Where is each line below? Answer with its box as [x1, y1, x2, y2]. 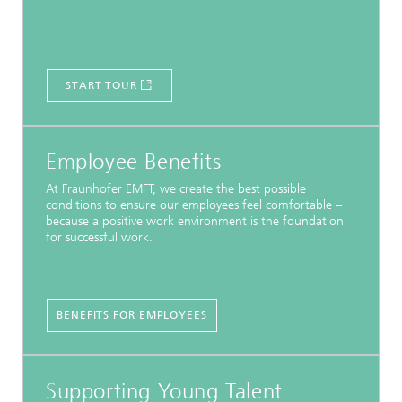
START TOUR [66, 79, 137, 92]
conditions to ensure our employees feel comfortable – [46, 197, 342, 214]
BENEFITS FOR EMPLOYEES [57, 309, 207, 321]
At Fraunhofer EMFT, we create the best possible [46, 181, 306, 197]
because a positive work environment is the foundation [46, 214, 344, 230]
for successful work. [46, 230, 153, 246]
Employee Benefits [46, 149, 222, 174]
